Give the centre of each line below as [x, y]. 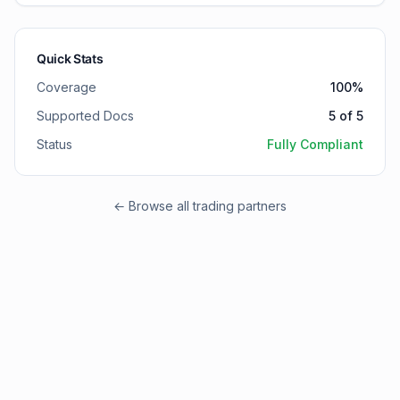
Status [54, 144]
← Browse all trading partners [200, 206]
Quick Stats [70, 58]
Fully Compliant [315, 144]
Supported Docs [85, 116]
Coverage [67, 87]
